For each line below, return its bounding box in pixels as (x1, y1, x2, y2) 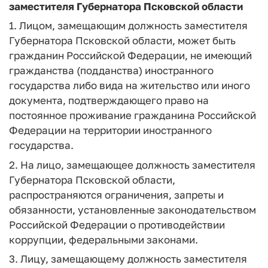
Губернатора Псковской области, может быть (9, 34, 236, 47)
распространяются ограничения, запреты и (9, 188, 224, 201)
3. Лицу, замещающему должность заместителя (9, 252, 247, 265)
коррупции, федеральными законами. (9, 233, 198, 246)
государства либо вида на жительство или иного (9, 79, 250, 92)
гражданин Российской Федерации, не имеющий (9, 49, 252, 62)
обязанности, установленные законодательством (9, 203, 256, 216)
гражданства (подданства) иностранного (9, 64, 214, 77)
